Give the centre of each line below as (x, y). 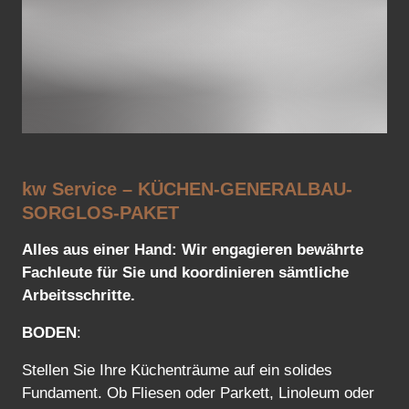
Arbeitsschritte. (79, 295)
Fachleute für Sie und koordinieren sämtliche (185, 272)
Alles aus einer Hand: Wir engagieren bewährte (193, 249)
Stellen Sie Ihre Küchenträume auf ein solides (177, 370)
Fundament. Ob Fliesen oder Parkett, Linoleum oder (198, 393)
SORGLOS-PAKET (100, 212)
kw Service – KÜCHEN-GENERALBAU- (187, 189)
